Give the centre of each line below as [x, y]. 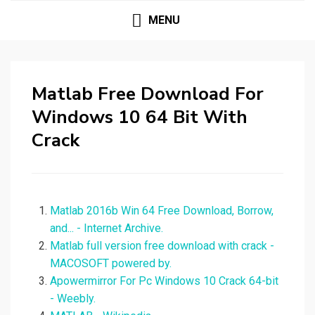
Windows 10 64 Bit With [140, 117]
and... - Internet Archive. [107, 229]
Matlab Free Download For [148, 94]
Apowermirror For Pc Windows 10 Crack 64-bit [164, 281]
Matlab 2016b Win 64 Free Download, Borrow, [162, 211]
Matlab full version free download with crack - [162, 246]
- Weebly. [73, 299]
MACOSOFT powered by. [111, 264]
